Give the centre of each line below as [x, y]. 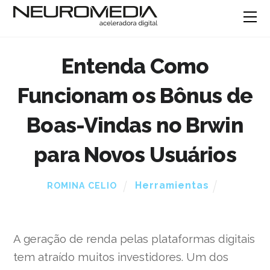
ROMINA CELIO [82, 186]
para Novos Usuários [135, 155]
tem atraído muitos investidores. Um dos [121, 257]
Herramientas [172, 186]
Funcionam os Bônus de [135, 96]
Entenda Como [135, 66]
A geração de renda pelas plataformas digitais [134, 239]
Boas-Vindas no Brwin [135, 125]
